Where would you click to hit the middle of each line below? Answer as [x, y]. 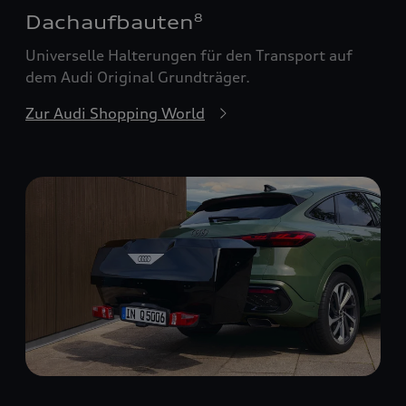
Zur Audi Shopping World [115, 113]
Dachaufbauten [110, 22]
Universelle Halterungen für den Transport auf [189, 55]
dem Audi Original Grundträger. [138, 77]
